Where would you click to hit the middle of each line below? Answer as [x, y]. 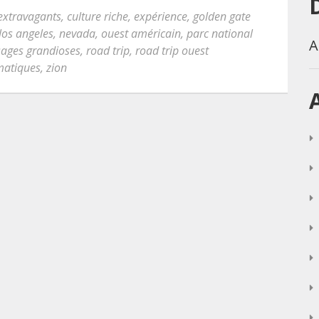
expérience [161, 16]
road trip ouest [172, 51]
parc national [220, 33]
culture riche [98, 16]
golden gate [222, 16]
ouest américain [141, 33]
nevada [77, 33]
